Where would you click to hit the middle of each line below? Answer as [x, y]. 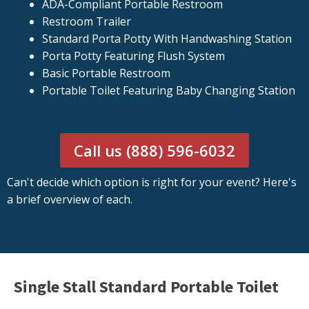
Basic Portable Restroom [106, 73]
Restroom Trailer [86, 22]
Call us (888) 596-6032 [154, 151]
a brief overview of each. [70, 200]
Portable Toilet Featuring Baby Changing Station [168, 91]
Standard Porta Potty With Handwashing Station [167, 39]
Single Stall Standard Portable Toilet [146, 287]
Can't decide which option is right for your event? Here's [152, 182]
